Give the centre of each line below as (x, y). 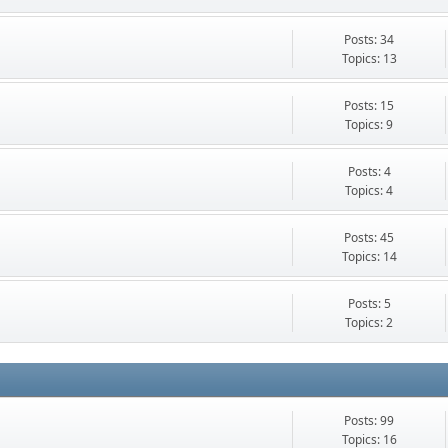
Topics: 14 (369, 257)
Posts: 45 (369, 238)
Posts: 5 (369, 304)
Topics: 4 (369, 191)
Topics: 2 (369, 323)
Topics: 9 (369, 125)
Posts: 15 (369, 106)
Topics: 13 (369, 59)
